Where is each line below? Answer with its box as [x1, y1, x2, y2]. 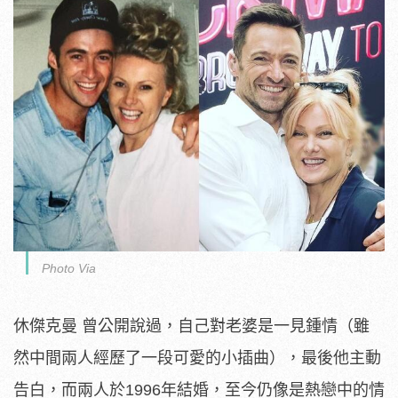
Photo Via [42, 261, 96, 276]
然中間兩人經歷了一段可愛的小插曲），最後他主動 [13, 349, 381, 368]
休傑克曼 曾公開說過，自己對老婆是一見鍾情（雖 [13, 317, 370, 336]
